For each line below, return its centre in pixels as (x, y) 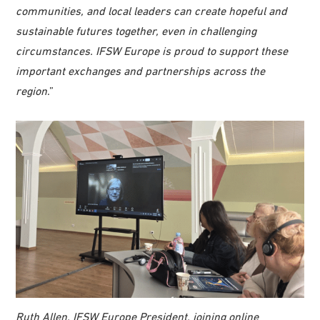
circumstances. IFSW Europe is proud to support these (152, 51)
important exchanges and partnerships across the (141, 71)
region (32, 91)
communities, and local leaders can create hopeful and (152, 11)
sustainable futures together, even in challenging (136, 31)
